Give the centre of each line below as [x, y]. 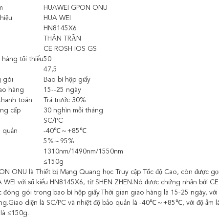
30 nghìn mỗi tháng [73, 110]
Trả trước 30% [65, 100]
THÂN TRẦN [62, 39]
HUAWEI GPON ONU [76, 8]
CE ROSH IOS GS [70, 49]
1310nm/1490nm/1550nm [83, 152]
